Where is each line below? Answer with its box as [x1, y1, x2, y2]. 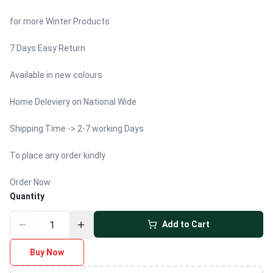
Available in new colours [10, 70, 102, 80]
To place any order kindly [10, 151, 105, 160]
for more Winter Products [10, 16, 110, 26]
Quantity [10, 191, 44, 201]
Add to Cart [162, 219, 210, 229]
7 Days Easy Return [10, 43, 85, 53]
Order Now [10, 177, 51, 187]
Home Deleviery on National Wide [10, 97, 136, 107]
